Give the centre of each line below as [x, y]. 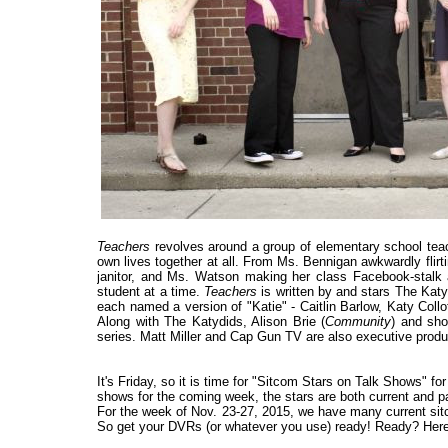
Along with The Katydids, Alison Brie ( [211, 322]
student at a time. [151, 292]
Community [358, 322]
